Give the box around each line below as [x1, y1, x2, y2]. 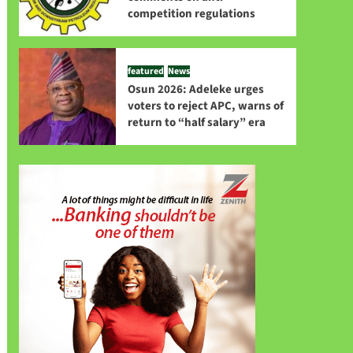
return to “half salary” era [127, 114, 266, 132]
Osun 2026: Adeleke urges [127, 81, 264, 98]
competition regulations [127, 5, 255, 22]
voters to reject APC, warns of [127, 98, 284, 115]
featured [127, 65, 164, 79]
